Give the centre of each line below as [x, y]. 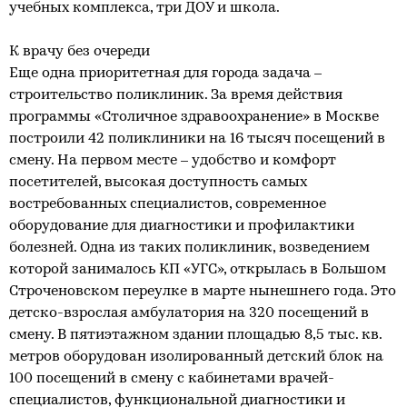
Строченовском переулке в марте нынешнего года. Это [203, 292]
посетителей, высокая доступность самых [158, 183]
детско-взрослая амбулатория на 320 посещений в [189, 313]
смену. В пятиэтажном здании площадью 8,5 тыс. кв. [195, 335]
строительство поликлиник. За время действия [176, 95]
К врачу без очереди [79, 52]
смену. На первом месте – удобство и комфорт [173, 161]
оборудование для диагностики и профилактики [182, 226]
